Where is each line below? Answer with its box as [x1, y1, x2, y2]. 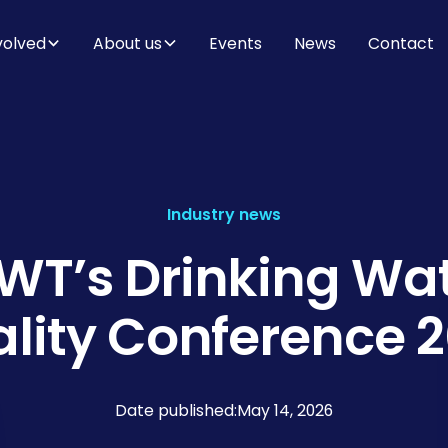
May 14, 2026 [237, 398, 333, 422]
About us [93, 31, 162, 55]
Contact [367, 31, 434, 55]
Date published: [115, 398, 237, 422]
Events [209, 31, 263, 55]
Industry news [167, 202, 281, 226]
